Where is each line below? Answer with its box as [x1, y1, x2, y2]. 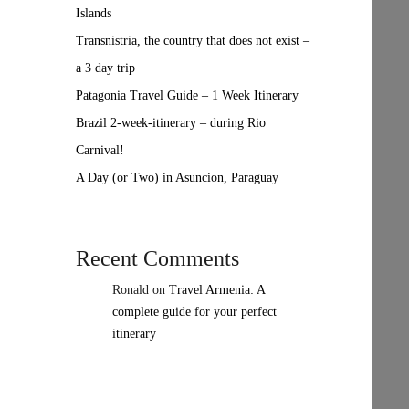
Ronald [111, 283, 149, 297]
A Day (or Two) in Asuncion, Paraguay [75, 171, 278, 184]
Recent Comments [75, 246, 239, 270]
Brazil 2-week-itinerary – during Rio [75, 116, 266, 130]
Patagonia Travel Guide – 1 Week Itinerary [75, 89, 299, 102]
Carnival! [75, 143, 124, 157]
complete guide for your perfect [111, 305, 277, 319]
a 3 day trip [75, 61, 135, 75]
